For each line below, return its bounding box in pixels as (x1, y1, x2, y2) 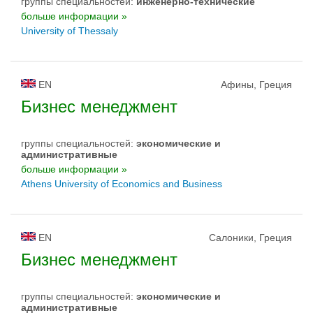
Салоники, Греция (209, 232, 292, 243)
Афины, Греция (221, 79, 292, 90)
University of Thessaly (21, 25, 118, 36)
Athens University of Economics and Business (21, 178, 222, 189)
